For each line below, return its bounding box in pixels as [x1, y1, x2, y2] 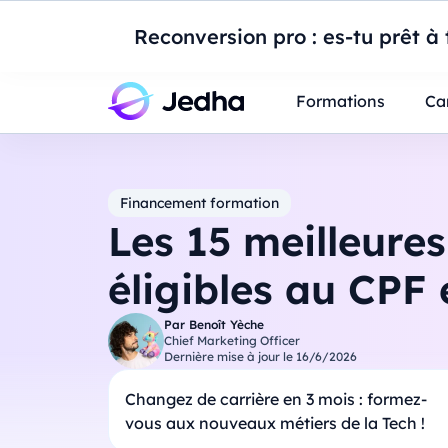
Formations [295, 90, 385, 111]
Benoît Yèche [188, 317, 264, 332]
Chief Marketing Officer [163, 333, 300, 348]
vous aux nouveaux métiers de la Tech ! [124, 413, 425, 433]
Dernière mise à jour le [163, 349, 296, 364]
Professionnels [123, 43, 224, 62]
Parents [351, 43, 404, 62]
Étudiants [255, 43, 320, 62]
